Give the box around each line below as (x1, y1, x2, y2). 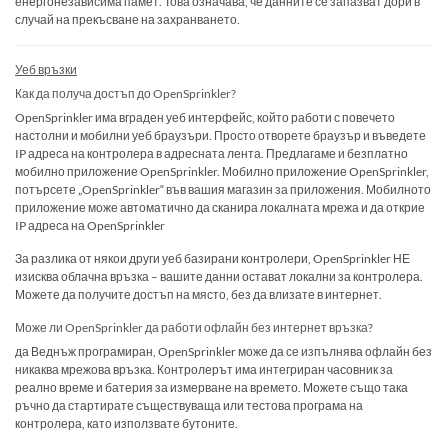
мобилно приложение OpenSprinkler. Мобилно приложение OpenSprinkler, (15, 163, 429, 179)
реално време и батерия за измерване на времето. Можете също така (15, 380, 408, 396)
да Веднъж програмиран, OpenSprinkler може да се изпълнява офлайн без (15, 344, 432, 360)
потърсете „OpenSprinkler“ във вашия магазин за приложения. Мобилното (15, 181, 431, 197)
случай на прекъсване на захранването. (15, 12, 240, 28)
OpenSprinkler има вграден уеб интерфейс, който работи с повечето (15, 109, 395, 125)
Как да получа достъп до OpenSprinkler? (15, 85, 236, 101)
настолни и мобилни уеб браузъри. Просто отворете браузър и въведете (15, 127, 426, 143)
